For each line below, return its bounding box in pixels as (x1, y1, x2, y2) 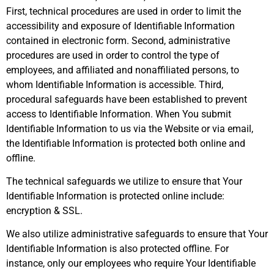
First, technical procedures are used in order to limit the (6, 5, 241, 17)
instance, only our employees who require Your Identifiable (6, 257, 256, 270)
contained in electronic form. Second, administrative (6, 34, 230, 46)
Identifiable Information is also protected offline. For (6, 243, 229, 255)
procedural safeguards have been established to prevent (6, 93, 247, 105)
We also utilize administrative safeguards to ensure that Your (6, 228, 268, 240)
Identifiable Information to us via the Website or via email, (6, 122, 253, 135)
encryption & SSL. (6, 204, 83, 217)
